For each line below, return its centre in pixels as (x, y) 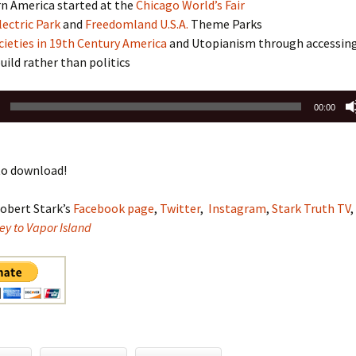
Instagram (237, 208)
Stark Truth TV (311, 208)
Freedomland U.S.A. (137, 24)
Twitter (180, 208)
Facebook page (114, 208)
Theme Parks (225, 24)
